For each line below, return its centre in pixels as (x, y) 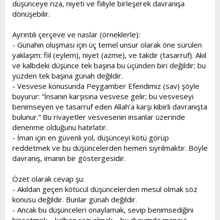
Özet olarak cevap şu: (48, 179)
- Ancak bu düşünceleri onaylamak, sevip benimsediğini (103, 210)
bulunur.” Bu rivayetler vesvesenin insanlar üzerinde (99, 117)
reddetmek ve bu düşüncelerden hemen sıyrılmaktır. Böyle (110, 148)
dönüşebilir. (31, 14)
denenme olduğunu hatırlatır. (60, 127)
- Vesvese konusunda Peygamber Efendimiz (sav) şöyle (106, 86)
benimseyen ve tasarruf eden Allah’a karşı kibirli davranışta (110, 107)
